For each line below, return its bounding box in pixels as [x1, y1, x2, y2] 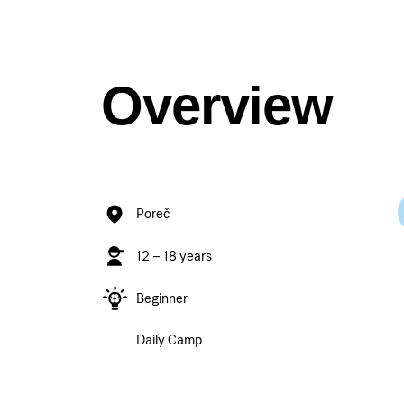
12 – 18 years [136, 248, 213, 265]
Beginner [136, 289, 188, 307]
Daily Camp [136, 332, 203, 349]
